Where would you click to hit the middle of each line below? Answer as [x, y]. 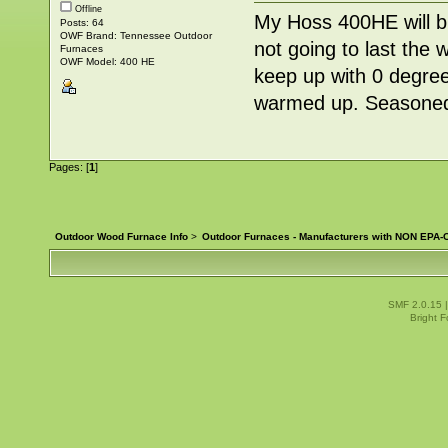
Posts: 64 [81, 23]
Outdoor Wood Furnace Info [122, 236]
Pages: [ [69, 167]
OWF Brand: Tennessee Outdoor [135, 36]
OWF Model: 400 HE [107, 62]
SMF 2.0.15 [414, 304]
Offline [86, 9]
